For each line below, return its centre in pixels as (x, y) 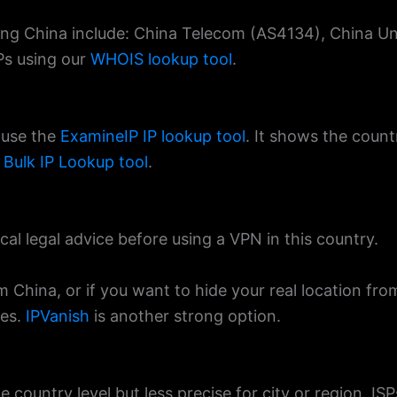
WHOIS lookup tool (161, 59)
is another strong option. (185, 315)
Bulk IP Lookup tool (76, 162)
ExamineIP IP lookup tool (153, 136)
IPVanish (58, 315)
